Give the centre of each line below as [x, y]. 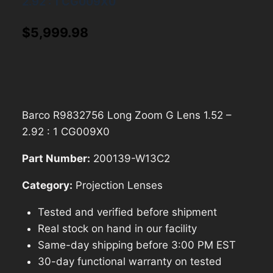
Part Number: [56, 158]
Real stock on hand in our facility [117, 228]
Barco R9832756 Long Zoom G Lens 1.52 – [127, 115]
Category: [47, 185]
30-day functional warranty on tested [129, 261]
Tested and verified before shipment [127, 212]
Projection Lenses [118, 185]
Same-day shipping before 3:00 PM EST [136, 245]
